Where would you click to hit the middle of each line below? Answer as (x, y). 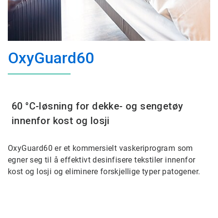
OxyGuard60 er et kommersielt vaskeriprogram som (100, 148)
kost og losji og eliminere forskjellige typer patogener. (105, 172)
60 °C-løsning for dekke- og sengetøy (98, 106)
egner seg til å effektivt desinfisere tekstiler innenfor (102, 160)
